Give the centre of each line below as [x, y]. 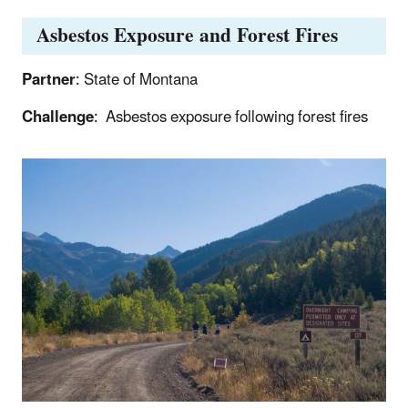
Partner [49, 80]
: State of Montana [137, 80]
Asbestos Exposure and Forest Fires [187, 36]
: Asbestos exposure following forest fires [231, 117]
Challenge [58, 117]
